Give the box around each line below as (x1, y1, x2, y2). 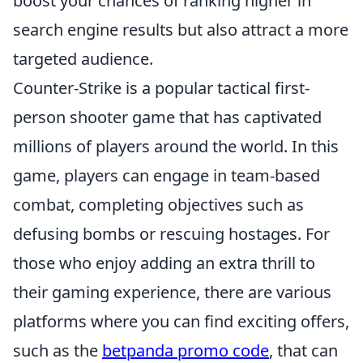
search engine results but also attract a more (13, 18, 348, 41)
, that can (269, 339, 338, 361)
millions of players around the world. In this (13, 135, 339, 157)
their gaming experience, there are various (13, 280, 331, 303)
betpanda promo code (102, 339, 269, 361)
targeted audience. (13, 47, 153, 70)
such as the (13, 339, 102, 361)
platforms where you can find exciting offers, (13, 310, 349, 332)
